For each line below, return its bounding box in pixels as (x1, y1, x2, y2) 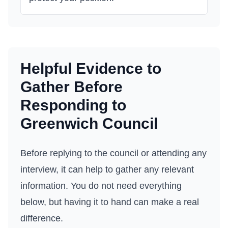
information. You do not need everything (20, 181, 182, 191)
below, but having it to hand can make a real (20, 197, 199, 207)
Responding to (20, 97, 126, 113)
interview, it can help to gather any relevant (20, 164, 194, 175)
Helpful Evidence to (20, 60, 161, 77)
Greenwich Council (20, 115, 158, 132)
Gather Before (20, 78, 123, 95)
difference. (20, 213, 63, 223)
